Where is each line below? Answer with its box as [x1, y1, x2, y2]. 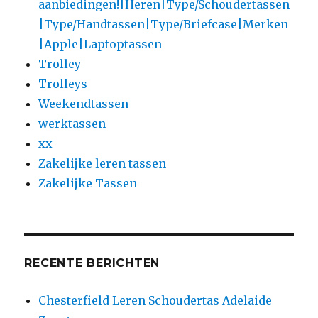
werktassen [38, 116, 106, 131]
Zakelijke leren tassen [38, 155, 167, 170]
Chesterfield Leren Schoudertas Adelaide [38, 292, 273, 307]
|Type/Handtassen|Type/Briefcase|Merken [38, 16, 289, 31]
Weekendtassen [38, 96, 129, 111]
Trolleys [38, 76, 88, 91]
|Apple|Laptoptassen [38, 36, 163, 51]
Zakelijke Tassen [38, 175, 138, 190]
